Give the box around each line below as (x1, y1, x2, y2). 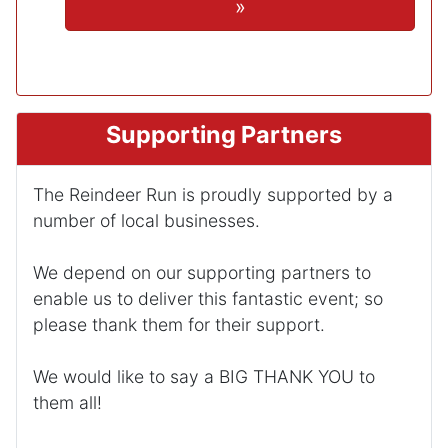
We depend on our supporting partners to (33, 261, 371, 283)
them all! (33, 391, 102, 413)
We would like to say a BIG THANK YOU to (33, 365, 375, 387)
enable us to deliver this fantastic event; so (33, 287, 383, 309)
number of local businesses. (33, 209, 260, 231)
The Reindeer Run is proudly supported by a (33, 183, 393, 205)
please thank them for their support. (33, 313, 325, 335)
